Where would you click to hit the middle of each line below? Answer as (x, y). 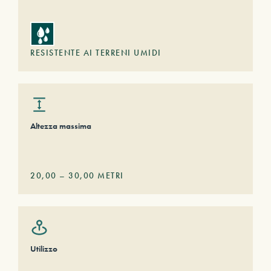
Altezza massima (61, 126)
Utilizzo (44, 249)
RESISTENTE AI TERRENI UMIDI (96, 53)
